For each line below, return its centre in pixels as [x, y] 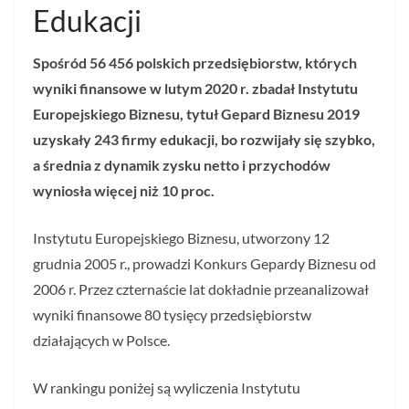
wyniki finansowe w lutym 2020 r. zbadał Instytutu [195, 89]
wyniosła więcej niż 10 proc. [124, 191]
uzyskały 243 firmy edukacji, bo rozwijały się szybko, [204, 140]
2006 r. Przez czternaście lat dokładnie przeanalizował [201, 289]
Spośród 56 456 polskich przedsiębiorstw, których [195, 63]
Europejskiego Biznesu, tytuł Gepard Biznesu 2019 [196, 114]
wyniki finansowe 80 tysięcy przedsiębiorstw [172, 315]
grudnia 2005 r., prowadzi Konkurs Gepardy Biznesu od [204, 264]
